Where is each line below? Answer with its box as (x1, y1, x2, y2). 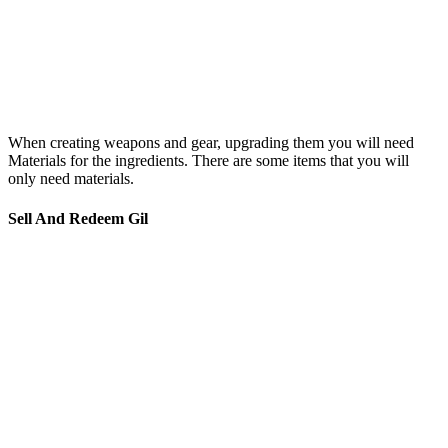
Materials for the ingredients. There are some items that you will (8, 152, 409, 170)
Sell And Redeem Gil (8, 209, 148, 227)
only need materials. (8, 170, 134, 188)
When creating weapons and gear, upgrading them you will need (8, 134, 414, 152)
